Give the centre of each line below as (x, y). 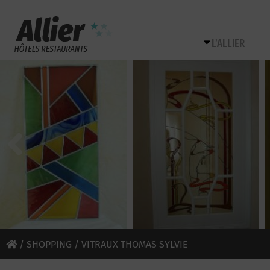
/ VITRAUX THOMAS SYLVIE (130, 244)
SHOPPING (49, 244)
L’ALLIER (228, 43)
